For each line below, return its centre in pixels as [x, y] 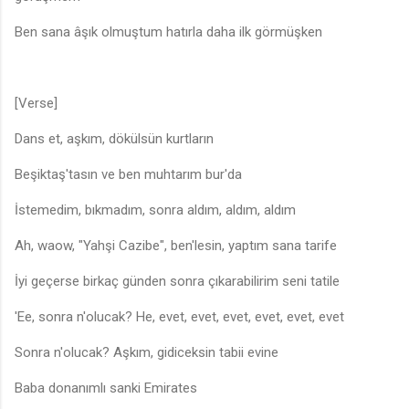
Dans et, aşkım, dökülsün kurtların [114, 139]
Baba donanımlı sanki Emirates [106, 388]
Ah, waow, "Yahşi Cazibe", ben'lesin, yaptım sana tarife [176, 246]
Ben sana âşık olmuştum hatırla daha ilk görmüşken [168, 32]
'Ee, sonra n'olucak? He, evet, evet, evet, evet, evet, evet [179, 317]
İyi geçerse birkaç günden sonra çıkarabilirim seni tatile [177, 282]
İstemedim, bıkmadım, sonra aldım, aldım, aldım [155, 210]
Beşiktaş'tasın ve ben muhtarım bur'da [128, 175]
